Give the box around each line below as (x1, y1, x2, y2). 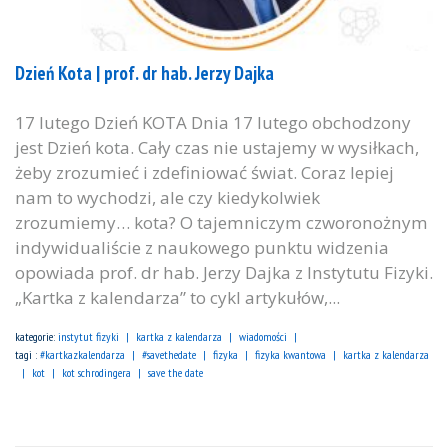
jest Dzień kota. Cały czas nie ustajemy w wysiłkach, (15, 136, 419, 160)
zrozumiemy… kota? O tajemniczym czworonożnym (15, 211, 428, 235)
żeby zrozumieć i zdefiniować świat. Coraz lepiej (15, 161, 394, 185)
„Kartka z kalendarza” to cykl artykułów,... (15, 286, 340, 310)
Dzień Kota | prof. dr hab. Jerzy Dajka (15, 61, 274, 86)
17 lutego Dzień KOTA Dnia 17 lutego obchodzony (15, 111, 411, 135)
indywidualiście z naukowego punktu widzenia (15, 236, 389, 260)
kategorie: (15, 329, 58, 345)
